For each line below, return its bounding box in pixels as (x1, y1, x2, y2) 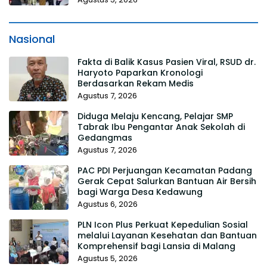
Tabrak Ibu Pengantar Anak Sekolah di (77, 120, 245, 133)
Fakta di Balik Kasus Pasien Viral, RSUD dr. (77, 55, 256, 68)
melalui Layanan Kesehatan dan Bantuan (77, 229, 257, 241)
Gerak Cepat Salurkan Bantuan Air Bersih (77, 175, 256, 187)
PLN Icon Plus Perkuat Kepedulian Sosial (77, 218, 248, 231)
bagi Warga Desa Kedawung (77, 185, 203, 198)
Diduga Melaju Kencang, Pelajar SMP (77, 110, 233, 122)
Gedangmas (77, 131, 132, 144)
